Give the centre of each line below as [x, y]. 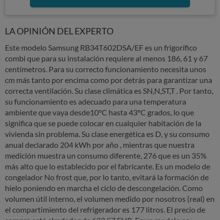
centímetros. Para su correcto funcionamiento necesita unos [106, 69]
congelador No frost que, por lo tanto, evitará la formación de [107, 177]
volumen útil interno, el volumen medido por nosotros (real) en [110, 199]
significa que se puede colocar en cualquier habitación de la [103, 123]
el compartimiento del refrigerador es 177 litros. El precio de [105, 209]
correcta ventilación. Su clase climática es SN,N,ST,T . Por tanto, [109, 91]
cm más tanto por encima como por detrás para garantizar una [109, 80]
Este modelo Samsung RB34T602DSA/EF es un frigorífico [101, 47]
